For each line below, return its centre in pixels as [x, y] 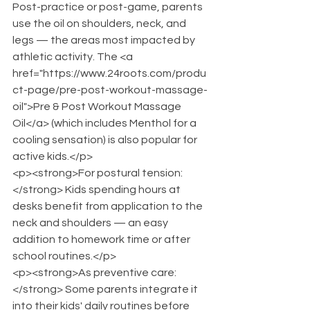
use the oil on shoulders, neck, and [100, 24]
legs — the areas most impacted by [105, 40]
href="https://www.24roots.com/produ [109, 73]
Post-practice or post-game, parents [109, 7]
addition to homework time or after [102, 239]
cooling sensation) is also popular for [106, 140]
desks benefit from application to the [109, 206]
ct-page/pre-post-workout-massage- [110, 90]
